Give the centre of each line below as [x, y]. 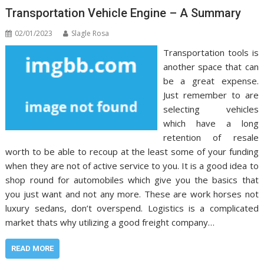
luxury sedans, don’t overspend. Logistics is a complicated [132, 208]
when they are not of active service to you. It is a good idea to [132, 165]
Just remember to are [211, 95]
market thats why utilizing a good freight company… [110, 222]
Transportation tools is [211, 52]
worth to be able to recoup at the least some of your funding [132, 151]
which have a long [211, 123]
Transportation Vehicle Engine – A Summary [123, 13]
